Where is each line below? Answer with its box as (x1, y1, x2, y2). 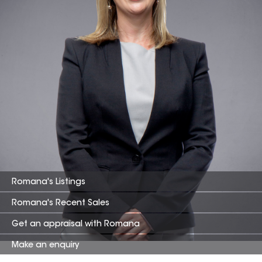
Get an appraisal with (12, 220, 104, 229)
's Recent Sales (47, 199, 109, 208)
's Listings (47, 178, 85, 187)
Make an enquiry (12, 242, 79, 250)
